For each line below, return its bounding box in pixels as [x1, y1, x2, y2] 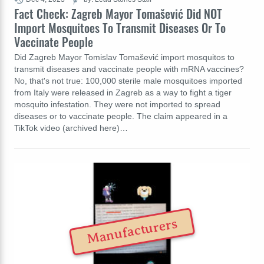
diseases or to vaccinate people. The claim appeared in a [14, 111, 227, 121]
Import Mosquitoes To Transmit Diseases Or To [14, 19, 226, 37]
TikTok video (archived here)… [14, 123, 128, 133]
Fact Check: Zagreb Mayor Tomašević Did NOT [14, 5, 222, 23]
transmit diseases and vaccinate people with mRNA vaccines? [14, 64, 244, 74]
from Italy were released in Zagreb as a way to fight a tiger [14, 88, 232, 98]
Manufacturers [85, 216, 179, 247]
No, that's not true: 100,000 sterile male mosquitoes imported [14, 76, 242, 86]
